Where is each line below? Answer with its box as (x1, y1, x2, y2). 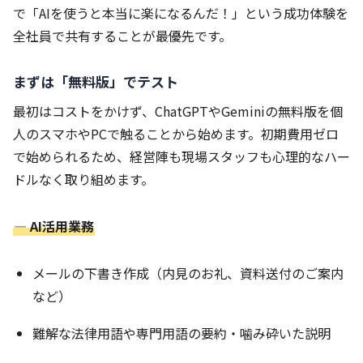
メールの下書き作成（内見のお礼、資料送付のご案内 (32, 263, 344, 283)
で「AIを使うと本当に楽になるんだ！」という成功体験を (13, 2, 348, 23)
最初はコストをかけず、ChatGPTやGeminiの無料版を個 (13, 100, 343, 121)
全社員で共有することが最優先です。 (13, 25, 232, 45)
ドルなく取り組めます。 (13, 169, 154, 189)
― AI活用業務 (14, 216, 94, 236)
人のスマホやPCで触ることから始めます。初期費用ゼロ (13, 123, 339, 143)
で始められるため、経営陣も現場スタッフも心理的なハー (13, 146, 350, 166)
